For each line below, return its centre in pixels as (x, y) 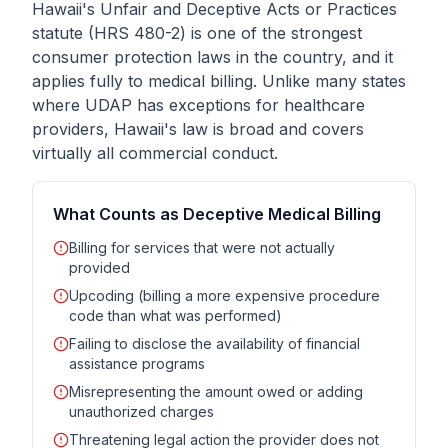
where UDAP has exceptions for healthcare (198, 105)
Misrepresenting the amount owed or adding (216, 391)
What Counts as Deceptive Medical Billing (217, 214)
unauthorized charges (141, 411)
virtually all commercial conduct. (155, 153)
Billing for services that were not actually (202, 247)
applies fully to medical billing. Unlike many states (219, 81)
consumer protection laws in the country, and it (212, 57)
